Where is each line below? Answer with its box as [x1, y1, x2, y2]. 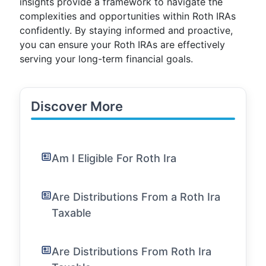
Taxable [52, 207, 91, 219]
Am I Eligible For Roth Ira [52, 152, 176, 164]
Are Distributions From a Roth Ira [52, 191, 220, 203]
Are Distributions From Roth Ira [52, 245, 211, 258]
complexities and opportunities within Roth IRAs [20, 10, 236, 22]
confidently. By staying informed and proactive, [20, 24, 233, 36]
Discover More [31, 99, 123, 114]
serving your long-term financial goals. [20, 53, 193, 65]
